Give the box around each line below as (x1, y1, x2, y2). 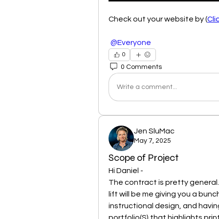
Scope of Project (109, 152, 178, 164)
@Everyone (110, 39, 151, 47)
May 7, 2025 (134, 137, 171, 145)
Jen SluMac (134, 127, 175, 135)
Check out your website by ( (109, 15, 207, 23)
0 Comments (121, 63, 162, 70)
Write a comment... (117, 83, 177, 90)
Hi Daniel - (109, 167, 145, 175)
